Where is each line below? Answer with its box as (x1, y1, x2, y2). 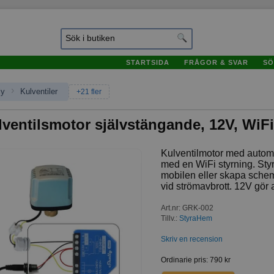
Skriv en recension (161, 235, 223, 244)
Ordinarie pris (161, 256, 206, 265)
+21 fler (76, 87, 102, 96)
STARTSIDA (126, 58, 169, 66)
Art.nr (161, 203, 179, 212)
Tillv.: (161, 214, 179, 223)
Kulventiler (20, 87, 57, 96)
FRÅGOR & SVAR (184, 58, 248, 66)
